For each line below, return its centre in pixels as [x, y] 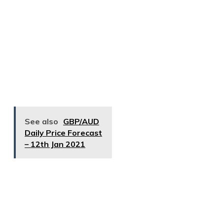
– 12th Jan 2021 [55, 144]
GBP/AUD [81, 121]
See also [41, 121]
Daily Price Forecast [63, 133]
